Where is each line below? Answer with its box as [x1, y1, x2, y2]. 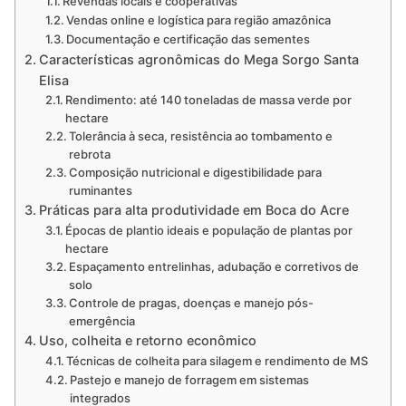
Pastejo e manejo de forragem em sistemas [70, 372, 310, 387]
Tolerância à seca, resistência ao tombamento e [69, 128, 333, 143]
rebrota [69, 146, 111, 161]
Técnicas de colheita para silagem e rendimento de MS [66, 353, 369, 368]
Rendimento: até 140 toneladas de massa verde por [65, 92, 353, 107]
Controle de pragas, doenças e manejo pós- [69, 295, 314, 310]
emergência [69, 313, 136, 328]
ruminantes [69, 182, 133, 198]
